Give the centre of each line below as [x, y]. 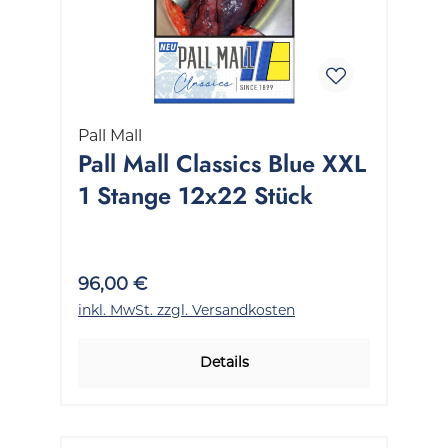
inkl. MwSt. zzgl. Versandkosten [186, 309]
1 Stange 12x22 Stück [195, 195]
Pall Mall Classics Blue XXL [222, 163]
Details [224, 361]
